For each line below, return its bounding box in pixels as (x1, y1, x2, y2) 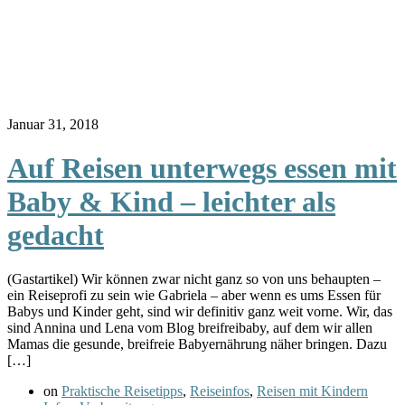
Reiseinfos (190, 383, 250, 400)
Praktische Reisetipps (61, 383, 183, 400)
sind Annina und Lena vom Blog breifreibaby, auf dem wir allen (7, 320, 372, 336)
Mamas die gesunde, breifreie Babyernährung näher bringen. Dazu (7, 336, 387, 353)
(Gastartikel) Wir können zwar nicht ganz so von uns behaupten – (7, 271, 381, 287)
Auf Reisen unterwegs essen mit (7, 152, 397, 184)
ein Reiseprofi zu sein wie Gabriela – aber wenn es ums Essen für (7, 287, 381, 304)
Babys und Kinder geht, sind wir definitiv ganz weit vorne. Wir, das (7, 304, 392, 320)
